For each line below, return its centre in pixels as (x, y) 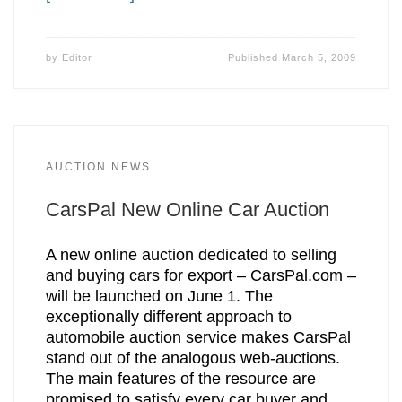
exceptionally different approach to (168, 316)
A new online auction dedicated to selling (191, 254)
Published (255, 58)
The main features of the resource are (180, 378)
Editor (77, 58)
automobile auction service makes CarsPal (198, 337)
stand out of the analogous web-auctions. (192, 358)
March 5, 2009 (319, 58)
